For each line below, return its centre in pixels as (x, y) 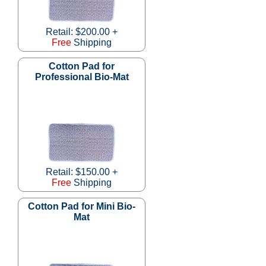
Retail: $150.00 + (82, 172)
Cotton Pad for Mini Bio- (82, 206)
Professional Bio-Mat (82, 77)
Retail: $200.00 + (82, 31)
